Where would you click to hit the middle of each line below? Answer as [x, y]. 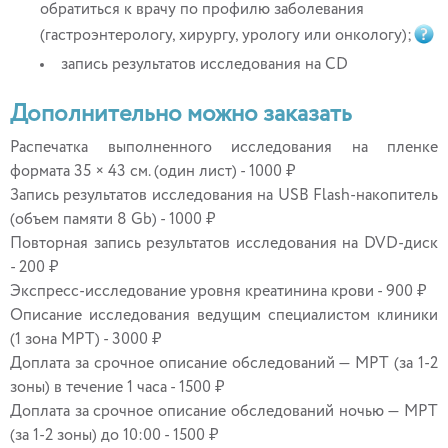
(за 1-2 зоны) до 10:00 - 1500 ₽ [114, 436]
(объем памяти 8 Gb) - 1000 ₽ [113, 220]
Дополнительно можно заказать [181, 114]
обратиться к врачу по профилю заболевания [202, 10]
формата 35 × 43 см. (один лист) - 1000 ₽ [153, 172]
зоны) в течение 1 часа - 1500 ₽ [117, 388]
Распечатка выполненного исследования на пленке [224, 148]
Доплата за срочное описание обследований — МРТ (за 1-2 [224, 364]
